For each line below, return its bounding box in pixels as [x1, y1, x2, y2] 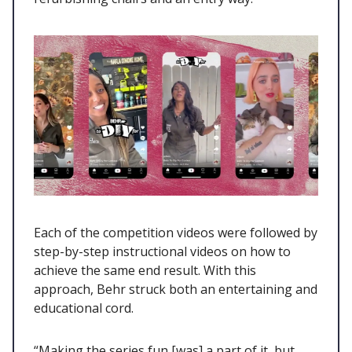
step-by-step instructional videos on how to [34, 242, 291, 260]
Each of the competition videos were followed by [34, 223, 317, 241]
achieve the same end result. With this [34, 261, 256, 279]
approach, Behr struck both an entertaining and [34, 280, 317, 298]
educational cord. [34, 299, 137, 317]
